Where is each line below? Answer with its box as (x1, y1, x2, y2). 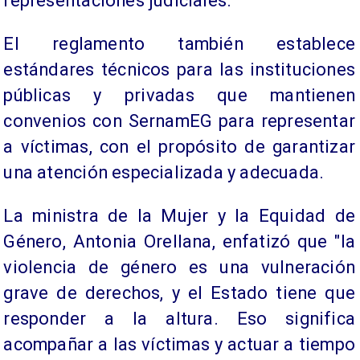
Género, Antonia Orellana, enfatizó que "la (3, 231, 355, 252)
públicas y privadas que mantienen (3, 84, 355, 105)
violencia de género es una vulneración (3, 256, 355, 277)
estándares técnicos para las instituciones (3, 59, 355, 80)
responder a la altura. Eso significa (3, 308, 355, 329)
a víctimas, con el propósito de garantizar (3, 136, 355, 157)
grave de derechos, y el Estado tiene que (3, 282, 355, 303)
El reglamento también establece (3, 33, 355, 54)
